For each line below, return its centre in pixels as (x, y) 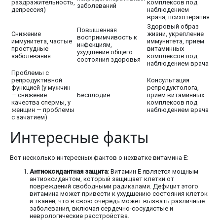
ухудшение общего (105, 52)
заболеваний (97, 6)
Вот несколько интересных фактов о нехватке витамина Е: (99, 158)
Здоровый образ (173, 27)
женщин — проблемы (43, 110)
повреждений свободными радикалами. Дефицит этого (114, 186)
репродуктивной (37, 80)
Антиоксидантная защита (69, 172)
